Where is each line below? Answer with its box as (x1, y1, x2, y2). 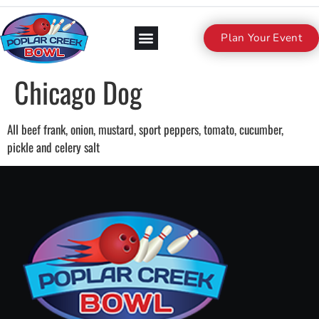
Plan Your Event (221, 30, 302, 45)
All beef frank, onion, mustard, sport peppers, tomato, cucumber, (7, 120, 283, 138)
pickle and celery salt (7, 137, 100, 156)
